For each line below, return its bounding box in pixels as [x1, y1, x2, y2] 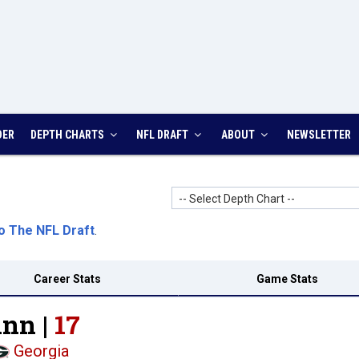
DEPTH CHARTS [30, 128, 107, 141]
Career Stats [33, 272, 101, 285]
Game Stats [256, 272, 318, 285]
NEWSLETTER [287, 128, 351, 141]
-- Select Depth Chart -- [179, 192, 295, 205]
